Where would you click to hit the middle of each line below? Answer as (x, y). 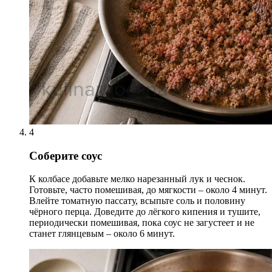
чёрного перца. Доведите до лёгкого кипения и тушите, (145, 212)
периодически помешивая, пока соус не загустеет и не (142, 223)
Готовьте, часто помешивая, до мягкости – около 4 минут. (148, 190)
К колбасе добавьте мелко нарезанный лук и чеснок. (137, 179)
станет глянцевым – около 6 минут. (102, 234)
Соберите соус (66, 155)
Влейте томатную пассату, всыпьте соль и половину (137, 201)
